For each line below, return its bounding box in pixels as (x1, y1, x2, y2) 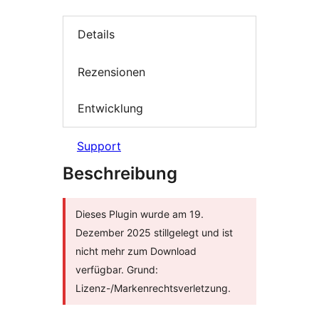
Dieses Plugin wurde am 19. (75, 207, 204, 220)
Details (78, 27, 115, 42)
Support (77, 138, 121, 153)
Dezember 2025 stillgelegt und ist (75, 226, 233, 239)
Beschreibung (63, 162, 177, 184)
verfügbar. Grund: (75, 263, 158, 276)
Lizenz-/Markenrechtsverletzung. (75, 281, 231, 294)
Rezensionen (78, 64, 145, 79)
